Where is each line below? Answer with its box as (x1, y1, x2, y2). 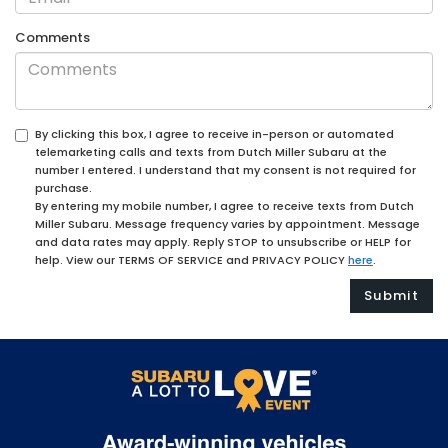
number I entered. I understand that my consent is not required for (35, 162, 416, 179)
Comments (15, 28, 90, 48)
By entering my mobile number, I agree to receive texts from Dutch (35, 198, 414, 215)
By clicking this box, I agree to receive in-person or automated (35, 126, 394, 143)
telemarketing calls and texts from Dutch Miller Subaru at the (35, 144, 387, 161)
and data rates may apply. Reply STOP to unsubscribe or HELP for (35, 234, 411, 251)
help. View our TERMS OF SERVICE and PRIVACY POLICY (35, 252, 348, 269)
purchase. (35, 180, 92, 197)
